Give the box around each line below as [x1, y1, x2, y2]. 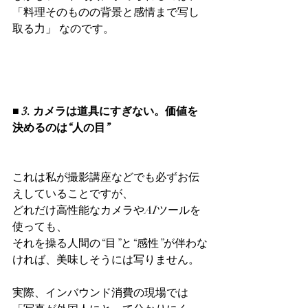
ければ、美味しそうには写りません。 [12, 253, 199, 267]
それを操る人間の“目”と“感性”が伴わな [12, 236, 208, 250]
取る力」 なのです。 [12, 22, 114, 36]
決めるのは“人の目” [12, 121, 110, 135]
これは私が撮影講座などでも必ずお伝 [12, 170, 199, 184]
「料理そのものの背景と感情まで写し [12, 5, 199, 19]
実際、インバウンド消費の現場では [12, 286, 188, 300]
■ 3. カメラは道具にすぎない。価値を [12, 104, 198, 118]
